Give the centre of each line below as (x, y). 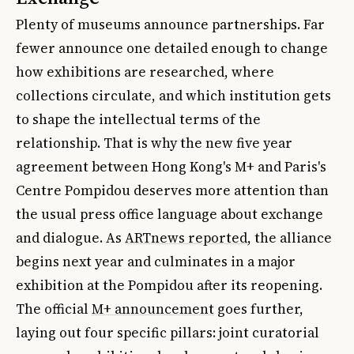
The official (54, 309)
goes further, (259, 309)
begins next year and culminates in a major (156, 261)
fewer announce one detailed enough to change (172, 48)
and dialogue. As (70, 237)
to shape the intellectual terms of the (138, 119)
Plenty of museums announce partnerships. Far (170, 24)
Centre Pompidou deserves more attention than (172, 190)
